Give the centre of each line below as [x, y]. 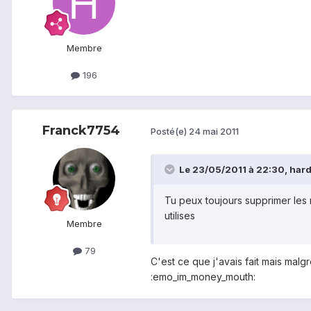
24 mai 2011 [214, 132]
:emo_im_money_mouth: [203, 276]
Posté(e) [170, 132]
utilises [180, 215]
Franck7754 [81, 130]
